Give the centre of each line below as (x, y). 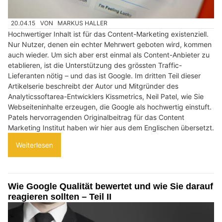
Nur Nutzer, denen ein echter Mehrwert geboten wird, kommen (110, 44)
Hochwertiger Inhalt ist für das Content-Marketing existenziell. (108, 34)
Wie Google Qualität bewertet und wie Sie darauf (111, 186)
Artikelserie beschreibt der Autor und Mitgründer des (93, 86)
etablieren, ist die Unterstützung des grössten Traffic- (95, 65)
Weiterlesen (34, 145)
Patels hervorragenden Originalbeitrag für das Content (96, 117)
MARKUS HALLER (83, 23)
